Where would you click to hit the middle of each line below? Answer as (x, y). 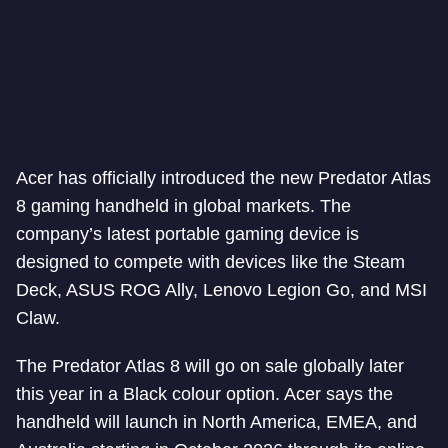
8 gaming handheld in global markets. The (183, 206)
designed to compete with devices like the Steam (210, 262)
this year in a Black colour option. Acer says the (204, 394)
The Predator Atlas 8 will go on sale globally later (210, 366)
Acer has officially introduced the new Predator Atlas (223, 178)
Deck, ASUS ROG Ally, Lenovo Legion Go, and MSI (221, 290)
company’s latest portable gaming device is (187, 234)
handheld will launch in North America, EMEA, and (216, 422)
